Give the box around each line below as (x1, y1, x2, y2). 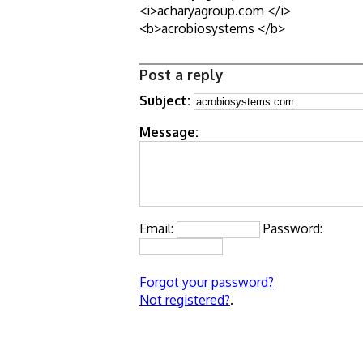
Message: (139, 123, 199, 140)
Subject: (139, 92, 190, 109)
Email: (139, 220, 177, 237)
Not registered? (139, 291, 230, 308)
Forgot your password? (139, 273, 274, 290)
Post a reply (139, 65, 224, 83)
